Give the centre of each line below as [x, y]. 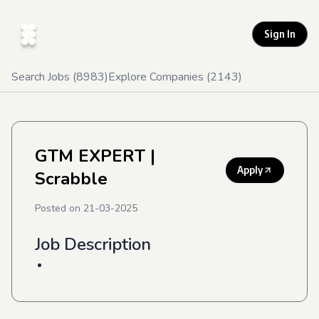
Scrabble [71, 179]
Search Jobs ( [44, 77]
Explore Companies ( [159, 77]
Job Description [93, 244]
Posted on [59, 208]
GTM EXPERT [90, 156]
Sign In [280, 34]
